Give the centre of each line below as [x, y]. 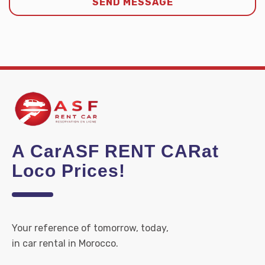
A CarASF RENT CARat [115, 151]
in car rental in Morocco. [65, 243]
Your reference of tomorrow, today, [90, 228]
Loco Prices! [69, 171]
